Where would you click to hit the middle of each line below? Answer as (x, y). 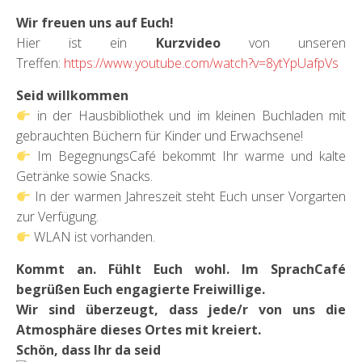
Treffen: (40, 63)
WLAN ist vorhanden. (93, 237)
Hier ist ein (86, 43)
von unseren (297, 43)
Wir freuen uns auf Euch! (95, 23)
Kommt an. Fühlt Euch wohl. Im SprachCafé (181, 269)
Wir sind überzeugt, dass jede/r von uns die (181, 310)
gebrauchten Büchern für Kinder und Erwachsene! (160, 136)
